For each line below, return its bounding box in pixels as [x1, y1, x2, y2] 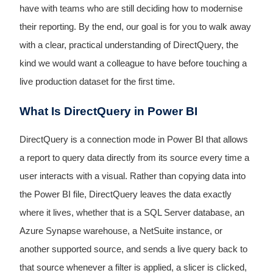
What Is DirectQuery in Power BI [19, 104, 197, 118]
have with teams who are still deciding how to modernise [19, 4, 243, 14]
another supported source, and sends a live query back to [19, 244, 247, 254]
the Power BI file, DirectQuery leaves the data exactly [19, 189, 232, 199]
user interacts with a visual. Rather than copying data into [19, 171, 246, 181]
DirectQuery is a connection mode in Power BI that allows [19, 134, 248, 144]
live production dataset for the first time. [19, 77, 175, 87]
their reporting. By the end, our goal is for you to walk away [19, 22, 251, 32]
